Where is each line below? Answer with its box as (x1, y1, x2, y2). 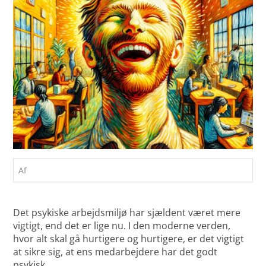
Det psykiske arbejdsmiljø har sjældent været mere (13, 206, 241, 220)
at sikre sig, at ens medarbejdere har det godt (13, 245, 218, 259)
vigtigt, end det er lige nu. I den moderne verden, (13, 219, 231, 233)
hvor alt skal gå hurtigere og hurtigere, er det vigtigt (13, 232, 245, 246)
